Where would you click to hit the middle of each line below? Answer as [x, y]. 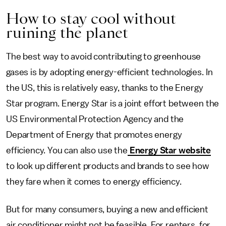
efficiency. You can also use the [67, 150]
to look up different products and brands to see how [108, 166]
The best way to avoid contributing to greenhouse [104, 56]
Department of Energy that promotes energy [94, 135]
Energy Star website [169, 150]
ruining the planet [67, 33]
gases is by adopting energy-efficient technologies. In [109, 72]
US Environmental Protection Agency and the [95, 119]
